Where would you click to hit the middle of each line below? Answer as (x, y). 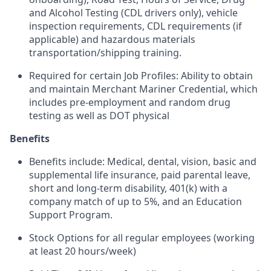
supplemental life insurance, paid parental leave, (140, 175)
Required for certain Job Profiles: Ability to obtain (141, 76)
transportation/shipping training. (105, 53)
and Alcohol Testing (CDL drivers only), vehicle (133, 13)
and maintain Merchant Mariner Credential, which (143, 89)
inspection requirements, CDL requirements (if (135, 26)
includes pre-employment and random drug (130, 102)
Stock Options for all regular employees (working (142, 238)
